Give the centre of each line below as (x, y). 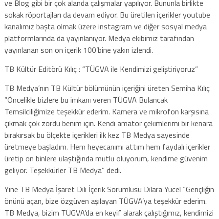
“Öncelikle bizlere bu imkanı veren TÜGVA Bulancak (86, 99)
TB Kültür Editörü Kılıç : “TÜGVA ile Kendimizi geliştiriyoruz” (101, 69)
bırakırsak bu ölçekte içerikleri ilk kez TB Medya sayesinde (97, 135)
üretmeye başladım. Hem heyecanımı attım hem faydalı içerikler (107, 146)
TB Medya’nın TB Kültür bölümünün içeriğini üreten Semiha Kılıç (107, 88)
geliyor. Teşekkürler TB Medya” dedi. (63, 170)
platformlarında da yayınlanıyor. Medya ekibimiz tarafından (99, 38)
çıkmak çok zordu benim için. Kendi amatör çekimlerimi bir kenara (108, 123)
